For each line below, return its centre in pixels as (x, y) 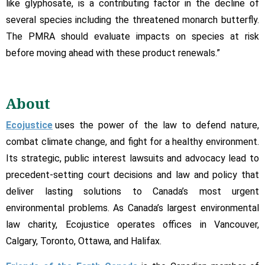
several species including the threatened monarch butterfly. (132, 20)
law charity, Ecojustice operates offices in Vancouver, (132, 224)
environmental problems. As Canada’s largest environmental (132, 208)
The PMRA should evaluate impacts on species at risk (132, 36)
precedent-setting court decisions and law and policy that (132, 174)
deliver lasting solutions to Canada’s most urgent (132, 191)
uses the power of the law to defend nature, (156, 125)
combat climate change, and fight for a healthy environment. (132, 141)
